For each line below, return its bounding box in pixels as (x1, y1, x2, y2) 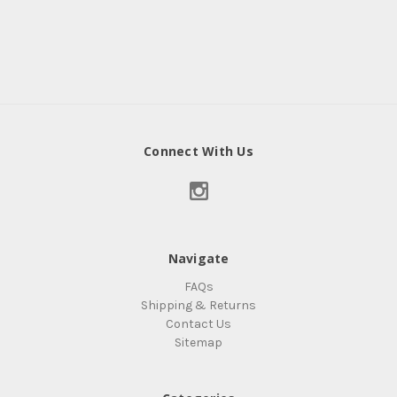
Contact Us (166, 316, 231, 332)
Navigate (167, 250, 230, 268)
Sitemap (175, 335, 222, 351)
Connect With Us (144, 143, 253, 160)
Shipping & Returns (141, 298, 256, 314)
